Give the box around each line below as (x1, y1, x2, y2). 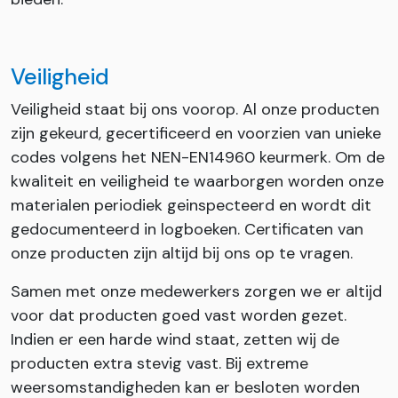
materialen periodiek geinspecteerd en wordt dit (11, 194, 371, 216)
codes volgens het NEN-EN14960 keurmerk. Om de (11, 146, 385, 168)
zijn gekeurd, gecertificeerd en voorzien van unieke (11, 122, 381, 144)
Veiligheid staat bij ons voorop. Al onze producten (11, 98, 379, 120)
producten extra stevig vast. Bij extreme (11, 352, 308, 374)
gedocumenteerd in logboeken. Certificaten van (11, 218, 363, 240)
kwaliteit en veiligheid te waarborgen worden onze (11, 170, 384, 192)
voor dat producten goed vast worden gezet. (11, 304, 346, 326)
